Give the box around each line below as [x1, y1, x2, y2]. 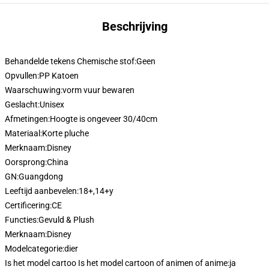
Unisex [40, 100, 64, 109]
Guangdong [19, 172, 63, 181]
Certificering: [5, 201, 52, 210]
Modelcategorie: [5, 244, 64, 253]
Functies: [5, 215, 38, 225]
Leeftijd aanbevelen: [5, 186, 79, 196]
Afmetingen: [5, 114, 50, 124]
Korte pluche [42, 128, 89, 138]
